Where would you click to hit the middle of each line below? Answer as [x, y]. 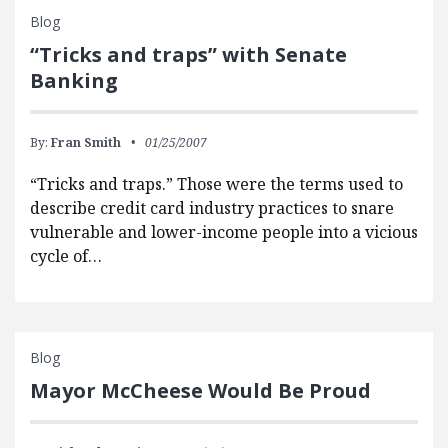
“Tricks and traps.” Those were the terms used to [216, 184]
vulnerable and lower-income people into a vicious [224, 232]
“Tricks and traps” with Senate [188, 55]
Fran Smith [86, 143]
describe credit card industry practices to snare [212, 208]
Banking [74, 81]
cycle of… [66, 256]
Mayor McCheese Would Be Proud [200, 391]
